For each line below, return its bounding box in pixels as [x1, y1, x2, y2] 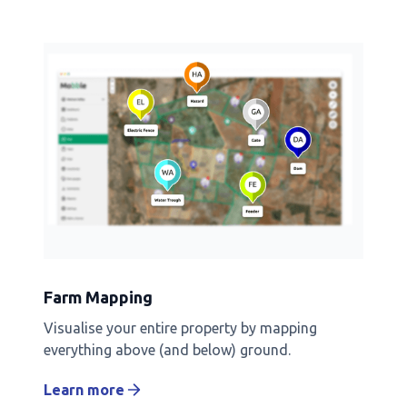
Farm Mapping [44, 287, 153, 306]
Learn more [44, 381, 124, 398]
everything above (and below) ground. [44, 341, 291, 358]
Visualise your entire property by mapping [44, 319, 317, 336]
